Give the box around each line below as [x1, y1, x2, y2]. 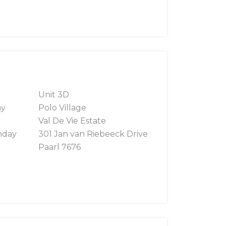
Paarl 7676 [38, 142, 81, 152]
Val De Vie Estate [38, 116, 106, 126]
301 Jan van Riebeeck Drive [38, 129, 148, 139]
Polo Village [38, 103, 86, 113]
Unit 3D [38, 90, 69, 100]
